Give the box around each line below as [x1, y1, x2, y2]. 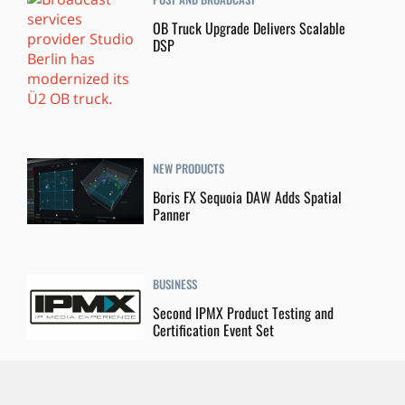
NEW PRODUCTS [153, 159, 225, 178]
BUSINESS [153, 274, 198, 293]
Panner [153, 202, 191, 225]
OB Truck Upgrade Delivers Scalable [153, 17, 346, 39]
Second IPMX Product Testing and [153, 301, 334, 324]
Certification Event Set [153, 318, 275, 341]
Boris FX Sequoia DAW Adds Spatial [153, 185, 343, 208]
